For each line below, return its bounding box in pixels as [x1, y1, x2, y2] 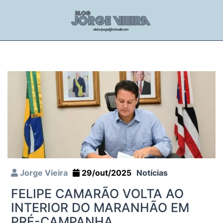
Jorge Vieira [18, 167, 68, 178]
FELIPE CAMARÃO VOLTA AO [11, 186, 184, 201]
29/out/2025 [80, 167, 131, 178]
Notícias [136, 167, 168, 178]
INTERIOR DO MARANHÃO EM [11, 200, 189, 215]
